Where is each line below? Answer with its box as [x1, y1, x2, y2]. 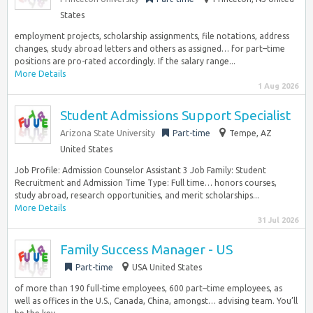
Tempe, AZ [229, 129, 272, 138]
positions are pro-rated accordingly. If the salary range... [15, 57, 235, 66]
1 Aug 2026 [258, 82, 298, 90]
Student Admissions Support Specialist [60, 108, 291, 123]
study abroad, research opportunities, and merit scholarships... [15, 191, 259, 200]
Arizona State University [60, 129, 155, 138]
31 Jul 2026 [258, 216, 298, 224]
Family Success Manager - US [60, 242, 233, 257]
